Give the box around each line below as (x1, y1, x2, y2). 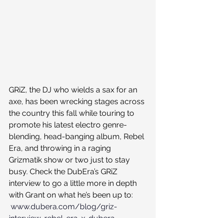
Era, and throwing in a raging (9, 144, 113, 153)
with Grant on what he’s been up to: (9, 190, 135, 200)
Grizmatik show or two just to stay (9, 155, 132, 165)
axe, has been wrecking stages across (9, 97, 146, 107)
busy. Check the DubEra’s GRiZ (9, 167, 119, 177)
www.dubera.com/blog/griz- (11, 202, 117, 212)
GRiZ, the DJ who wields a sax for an (9, 85, 139, 95)
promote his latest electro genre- (9, 120, 127, 130)
